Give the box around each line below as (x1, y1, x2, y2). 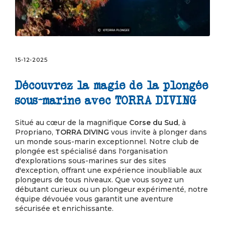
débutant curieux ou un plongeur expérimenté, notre (15, 184, 208, 194)
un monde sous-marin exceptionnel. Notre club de (15, 137, 199, 146)
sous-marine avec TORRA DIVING (15, 93, 196, 107)
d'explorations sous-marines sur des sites (15, 156, 166, 165)
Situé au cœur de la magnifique (15, 118, 129, 127)
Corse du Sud (129, 118, 178, 127)
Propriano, (15, 127, 55, 137)
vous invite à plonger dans (109, 127, 207, 137)
